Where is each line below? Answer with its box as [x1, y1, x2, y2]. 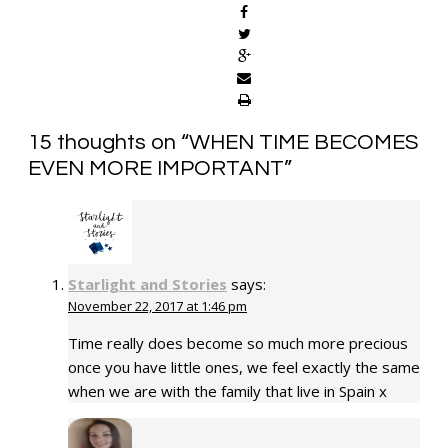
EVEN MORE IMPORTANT [28, 156, 284, 180]
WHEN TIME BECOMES [189, 130, 418, 154]
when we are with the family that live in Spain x [68, 380, 387, 401]
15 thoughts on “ [28, 130, 189, 154]
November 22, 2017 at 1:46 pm [68, 296, 247, 315]
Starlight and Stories [68, 273, 227, 294]
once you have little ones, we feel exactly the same [68, 356, 420, 377]
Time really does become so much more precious [68, 332, 408, 353]
